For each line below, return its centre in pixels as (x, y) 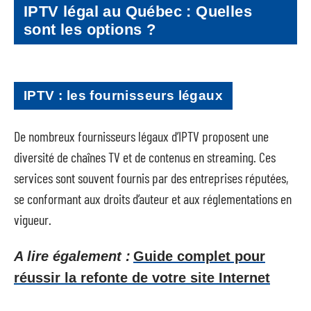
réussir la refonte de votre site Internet (142, 278)
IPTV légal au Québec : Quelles (138, 11)
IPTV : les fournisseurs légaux (123, 95)
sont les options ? (90, 29)
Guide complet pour (199, 256)
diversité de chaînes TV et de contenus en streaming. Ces (145, 157)
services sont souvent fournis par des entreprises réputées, (151, 177)
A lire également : (72, 256)
